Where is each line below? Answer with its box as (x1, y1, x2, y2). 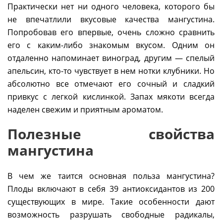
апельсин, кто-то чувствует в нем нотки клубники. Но (7, 65, 215, 77)
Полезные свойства (7, 124, 215, 144)
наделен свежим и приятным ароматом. (7, 104, 163, 115)
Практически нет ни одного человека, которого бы (7, 1, 215, 12)
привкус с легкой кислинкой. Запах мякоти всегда (7, 91, 215, 103)
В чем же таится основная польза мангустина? (7, 170, 215, 182)
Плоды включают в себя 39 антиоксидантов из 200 (7, 183, 215, 195)
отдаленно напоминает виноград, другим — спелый (7, 53, 215, 64)
